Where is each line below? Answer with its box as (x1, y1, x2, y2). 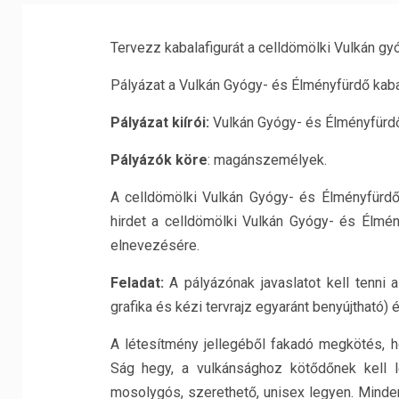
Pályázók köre (110, 151, 208, 168)
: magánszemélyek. (207, 151, 327, 168)
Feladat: (110, 274, 170, 291)
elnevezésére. (110, 237, 199, 254)
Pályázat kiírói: (110, 114, 209, 131)
